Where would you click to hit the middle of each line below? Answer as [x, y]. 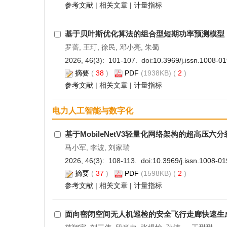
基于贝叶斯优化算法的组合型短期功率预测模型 [144, 34]
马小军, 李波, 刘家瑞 [97, 147]
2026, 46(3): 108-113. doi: [108, 161]
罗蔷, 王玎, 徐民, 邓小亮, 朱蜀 [112, 47]
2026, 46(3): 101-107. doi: [109, 60]
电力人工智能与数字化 [93, 111]
